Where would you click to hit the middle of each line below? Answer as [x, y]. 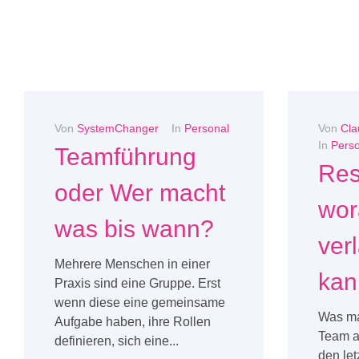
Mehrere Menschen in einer [132, 264]
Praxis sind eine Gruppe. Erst [137, 283]
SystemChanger [118, 128]
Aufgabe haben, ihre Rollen [133, 321]
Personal [207, 128]
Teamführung [125, 156]
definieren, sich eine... [117, 341]
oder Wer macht [140, 192]
